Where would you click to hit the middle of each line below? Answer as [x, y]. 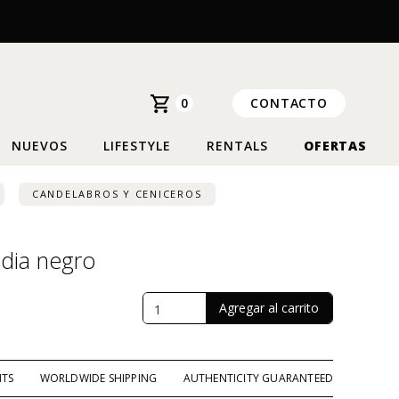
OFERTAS [335, 146]
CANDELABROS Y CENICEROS [117, 194]
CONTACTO [289, 103]
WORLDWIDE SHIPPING [98, 378]
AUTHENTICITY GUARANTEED [258, 378]
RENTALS [238, 146]
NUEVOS [40, 146]
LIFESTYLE [138, 146]
